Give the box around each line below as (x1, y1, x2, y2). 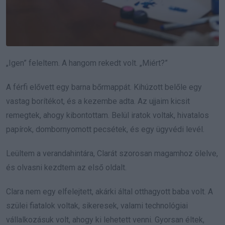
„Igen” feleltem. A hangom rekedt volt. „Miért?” (6, 58, 168, 68)
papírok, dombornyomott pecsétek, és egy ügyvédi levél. (6, 124, 204, 134)
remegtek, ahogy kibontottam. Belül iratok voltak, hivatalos (6, 110, 209, 120)
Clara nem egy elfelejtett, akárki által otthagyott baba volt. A (6, 186, 213, 196)
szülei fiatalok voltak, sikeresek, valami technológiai (6, 200, 188, 210)
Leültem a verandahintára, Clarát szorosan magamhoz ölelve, (6, 148, 218, 158)
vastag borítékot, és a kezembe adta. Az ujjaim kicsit (6, 96, 190, 106)
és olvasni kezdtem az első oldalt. (6, 162, 127, 172)
